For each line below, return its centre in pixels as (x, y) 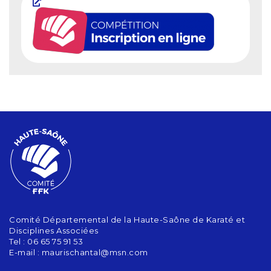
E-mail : (25, 252)
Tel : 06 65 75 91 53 (46, 241)
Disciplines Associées (54, 230)
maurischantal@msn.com (95, 252)
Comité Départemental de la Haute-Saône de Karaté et (127, 219)
